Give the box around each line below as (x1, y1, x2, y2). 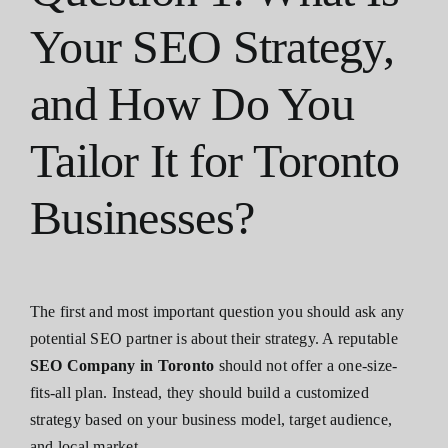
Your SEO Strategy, (30, 19, 395, 73)
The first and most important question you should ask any (30, 303, 405, 321)
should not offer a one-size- (214, 357, 398, 375)
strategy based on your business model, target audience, (30, 411, 393, 429)
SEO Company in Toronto (30, 357, 215, 375)
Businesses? (30, 190, 255, 244)
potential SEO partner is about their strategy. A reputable (30, 330, 398, 348)
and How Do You (30, 76, 354, 130)
